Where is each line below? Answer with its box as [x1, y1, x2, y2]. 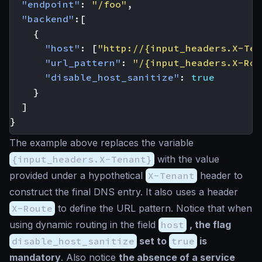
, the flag [189, 219, 231, 231]
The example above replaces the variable [9, 137, 194, 149]
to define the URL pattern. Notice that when [55, 202, 252, 215]
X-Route [12, 202, 53, 215]
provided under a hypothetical [9, 170, 146, 182]
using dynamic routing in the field [9, 219, 158, 231]
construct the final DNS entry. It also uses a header [9, 186, 238, 198]
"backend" [22, 13, 74, 25]
